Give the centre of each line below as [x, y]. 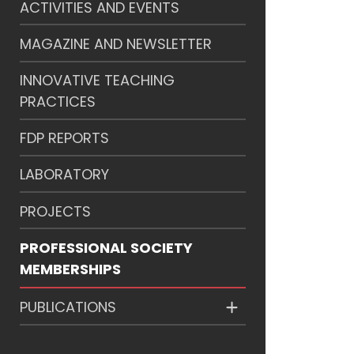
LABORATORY [64, 175]
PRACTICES [58, 102]
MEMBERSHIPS [70, 269]
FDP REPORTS [64, 138]
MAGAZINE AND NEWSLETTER [116, 43]
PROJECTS [55, 211]
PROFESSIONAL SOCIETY [106, 247]
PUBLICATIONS [68, 307]
